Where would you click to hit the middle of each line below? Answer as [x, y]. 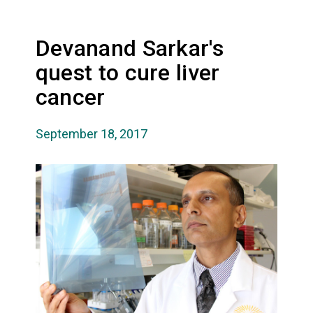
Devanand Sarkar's [129, 48]
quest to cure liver [128, 72]
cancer [70, 97]
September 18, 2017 [91, 133]
